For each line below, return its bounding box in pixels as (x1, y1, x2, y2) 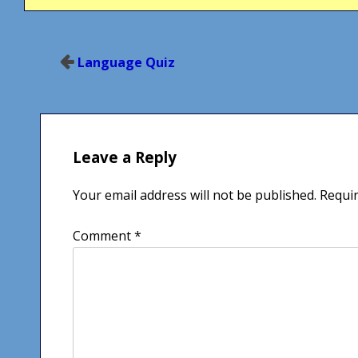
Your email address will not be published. (73, 185, 316, 204)
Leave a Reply (73, 146, 177, 167)
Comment (73, 226, 134, 245)
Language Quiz (78, 53, 175, 71)
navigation (15, 69, 120, 96)
